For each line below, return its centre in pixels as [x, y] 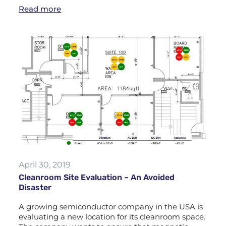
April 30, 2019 [45, 164]
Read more [40, 9]
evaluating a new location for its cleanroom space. [112, 216]
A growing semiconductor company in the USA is [111, 206]
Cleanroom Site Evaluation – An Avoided [97, 177]
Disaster [35, 187]
